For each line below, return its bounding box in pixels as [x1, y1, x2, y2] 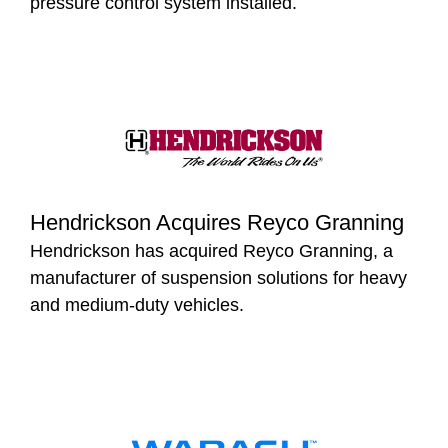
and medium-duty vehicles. [30, 294, 244, 315]
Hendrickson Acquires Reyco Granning [30, 209, 404, 235]
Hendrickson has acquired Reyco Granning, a [30, 240, 393, 261]
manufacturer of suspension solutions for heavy [30, 267, 407, 288]
